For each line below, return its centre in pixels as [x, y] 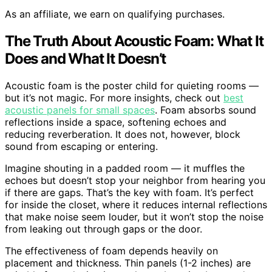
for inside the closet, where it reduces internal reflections [136, 204]
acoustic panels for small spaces [80, 110]
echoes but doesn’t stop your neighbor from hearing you [135, 180]
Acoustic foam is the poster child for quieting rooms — [132, 85]
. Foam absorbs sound [206, 110]
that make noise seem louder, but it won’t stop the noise [134, 216]
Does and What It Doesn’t [86, 58]
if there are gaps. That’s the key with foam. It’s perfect [129, 192]
